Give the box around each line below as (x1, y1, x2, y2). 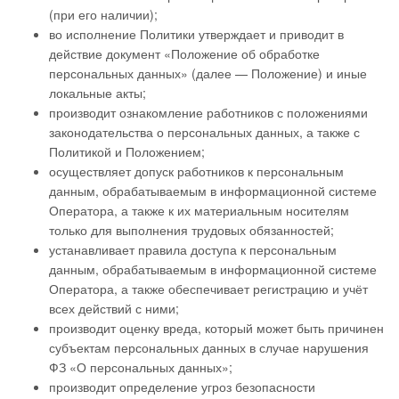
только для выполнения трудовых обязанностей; (49, 221, 334, 239)
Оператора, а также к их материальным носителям (49, 201, 349, 219)
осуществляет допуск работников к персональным (49, 162, 344, 180)
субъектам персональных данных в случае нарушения (49, 338, 369, 356)
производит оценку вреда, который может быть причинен (49, 319, 384, 337)
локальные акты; (49, 84, 146, 102)
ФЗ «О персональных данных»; (49, 358, 232, 376)
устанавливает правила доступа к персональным (49, 240, 337, 258)
